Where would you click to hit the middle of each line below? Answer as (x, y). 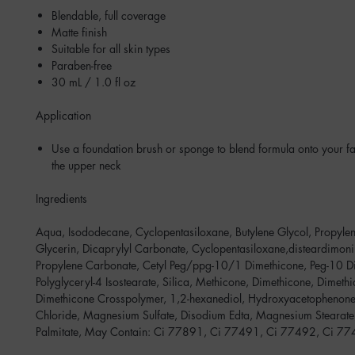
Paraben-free (82, 65)
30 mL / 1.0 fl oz (94, 82)
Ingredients (61, 198)
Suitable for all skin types (111, 49)
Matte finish (79, 32)
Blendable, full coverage (110, 15)
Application (63, 115)
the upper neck (86, 165)
